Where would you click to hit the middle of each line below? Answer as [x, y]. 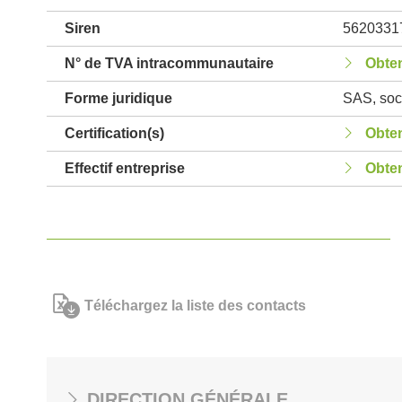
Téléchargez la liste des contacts [195, 306]
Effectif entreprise [125, 168]
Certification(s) [114, 133]
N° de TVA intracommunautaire [169, 63]
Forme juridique [118, 98]
